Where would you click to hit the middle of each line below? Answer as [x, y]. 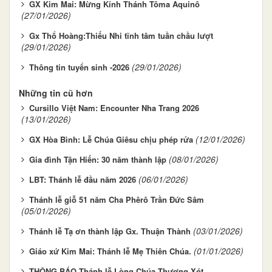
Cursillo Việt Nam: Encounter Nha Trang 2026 [114, 107]
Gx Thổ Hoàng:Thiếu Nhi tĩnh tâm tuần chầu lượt [121, 35]
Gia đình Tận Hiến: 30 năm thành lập [98, 159]
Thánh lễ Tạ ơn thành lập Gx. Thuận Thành [110, 231]
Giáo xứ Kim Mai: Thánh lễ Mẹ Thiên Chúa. [110, 251]
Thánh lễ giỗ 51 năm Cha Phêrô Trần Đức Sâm [117, 199]
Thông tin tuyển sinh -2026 [79, 67]
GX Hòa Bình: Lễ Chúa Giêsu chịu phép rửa [111, 139]
